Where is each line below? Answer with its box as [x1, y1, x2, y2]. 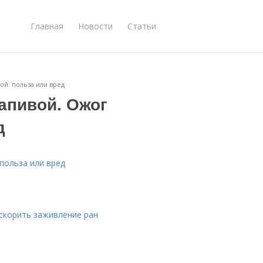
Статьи [127, 20, 156, 32]
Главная [31, 20, 63, 32]
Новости [78, 20, 113, 32]
